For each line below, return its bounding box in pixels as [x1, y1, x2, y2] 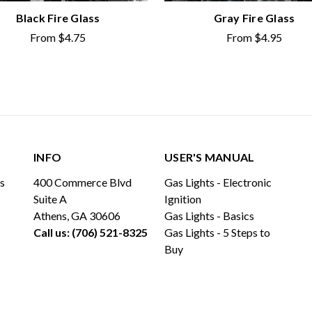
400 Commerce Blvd [33, 175, 132, 189]
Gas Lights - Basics [164, 208, 254, 222]
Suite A [33, 192, 67, 205]
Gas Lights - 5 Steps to [164, 225, 270, 239]
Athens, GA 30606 [33, 208, 120, 222]
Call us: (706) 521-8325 [33, 225, 148, 239]
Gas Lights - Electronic [164, 175, 272, 189]
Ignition [164, 192, 201, 205]
